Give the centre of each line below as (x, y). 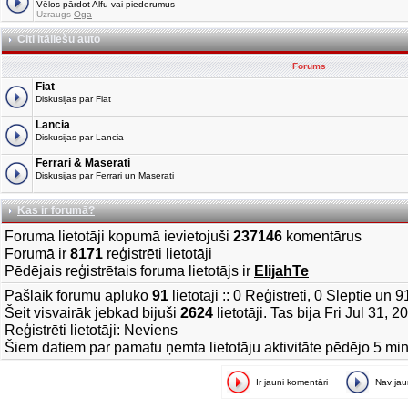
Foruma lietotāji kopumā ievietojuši (119, 236)
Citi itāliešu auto (59, 39)
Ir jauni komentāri (292, 382)
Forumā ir (37, 253)
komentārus (322, 236)
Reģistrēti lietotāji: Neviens (91, 330)
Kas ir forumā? (56, 210)
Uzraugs (55, 14)
